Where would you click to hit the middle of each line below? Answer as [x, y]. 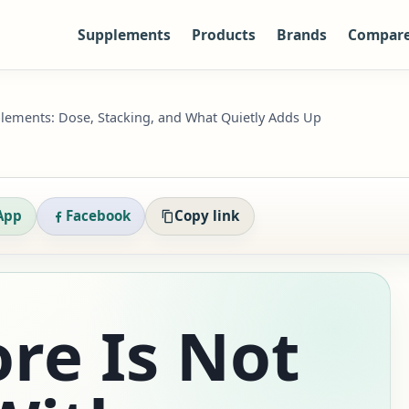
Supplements [125, 35]
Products [224, 35]
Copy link [207, 216]
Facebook [99, 216]
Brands [302, 35]
